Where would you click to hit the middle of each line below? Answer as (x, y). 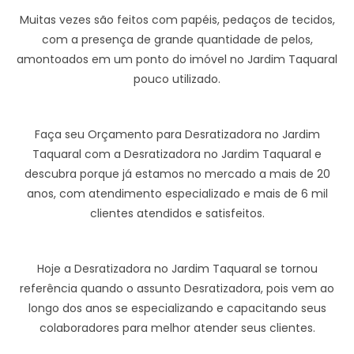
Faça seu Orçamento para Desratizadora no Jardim (177, 134)
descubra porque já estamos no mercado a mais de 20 (177, 174)
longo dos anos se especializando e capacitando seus (177, 308)
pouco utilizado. (177, 79)
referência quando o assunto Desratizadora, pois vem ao (177, 288)
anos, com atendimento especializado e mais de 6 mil (177, 194)
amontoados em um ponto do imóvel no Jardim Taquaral (177, 59)
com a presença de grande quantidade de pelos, (177, 40)
